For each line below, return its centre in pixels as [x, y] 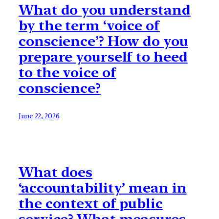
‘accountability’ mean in [103, 187]
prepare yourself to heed [103, 57]
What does [56, 172]
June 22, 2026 [39, 116]
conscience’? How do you [103, 41]
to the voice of [67, 73]
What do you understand [105, 10]
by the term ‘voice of [89, 26]
